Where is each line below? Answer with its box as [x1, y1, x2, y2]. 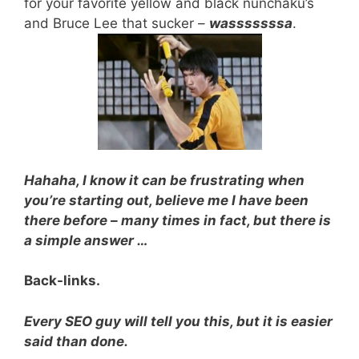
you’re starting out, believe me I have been [24, 192, 309, 208]
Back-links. [24, 272, 100, 289]
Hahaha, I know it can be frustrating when [24, 171, 305, 188]
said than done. [24, 333, 128, 349]
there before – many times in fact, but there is [24, 212, 331, 228]
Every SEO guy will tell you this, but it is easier [24, 313, 333, 329]
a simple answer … [24, 232, 148, 248]
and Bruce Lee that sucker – [24, 14, 209, 31]
